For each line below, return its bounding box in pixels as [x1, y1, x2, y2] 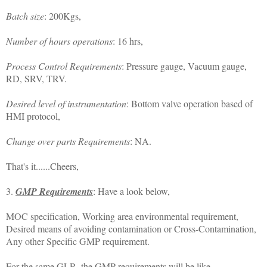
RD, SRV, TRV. [6, 72, 67, 85]
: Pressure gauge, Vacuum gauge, [122, 60, 247, 73]
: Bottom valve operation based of [126, 97, 253, 110]
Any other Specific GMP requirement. [6, 235, 150, 248]
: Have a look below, [93, 185, 170, 198]
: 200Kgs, [44, 10, 81, 23]
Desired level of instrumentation [6, 97, 126, 110]
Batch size [6, 10, 44, 23]
